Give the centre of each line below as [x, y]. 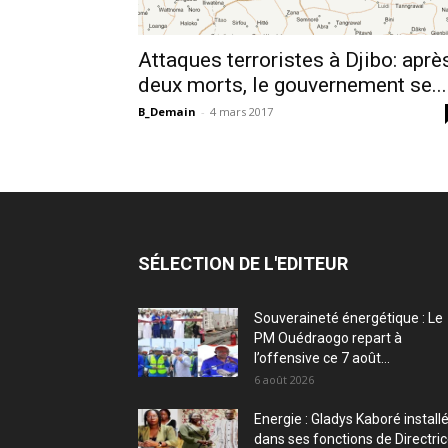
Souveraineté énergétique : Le [348, 318]
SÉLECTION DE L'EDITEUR [243, 263]
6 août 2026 [284, 379]
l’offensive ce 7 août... [322, 358]
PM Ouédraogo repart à [328, 338]
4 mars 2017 [241, 111]
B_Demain [167, 111]
